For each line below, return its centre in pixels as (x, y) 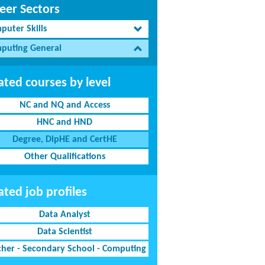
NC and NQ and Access (64, 105)
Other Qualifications (64, 157)
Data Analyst (64, 215)
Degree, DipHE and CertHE (64, 140)
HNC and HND (65, 122)
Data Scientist (64, 232)
